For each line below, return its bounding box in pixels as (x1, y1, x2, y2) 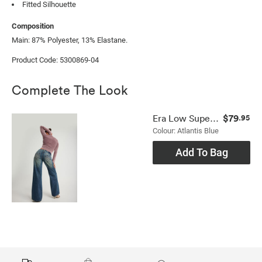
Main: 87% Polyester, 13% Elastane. (12, 36, 127, 45)
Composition (12, 22, 54, 31)
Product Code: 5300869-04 (12, 56, 99, 65)
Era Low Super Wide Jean (210, 112, 219, 125)
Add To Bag (175, 146, 228, 159)
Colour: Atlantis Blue (153, 126, 219, 136)
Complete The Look (12, 81, 128, 98)
